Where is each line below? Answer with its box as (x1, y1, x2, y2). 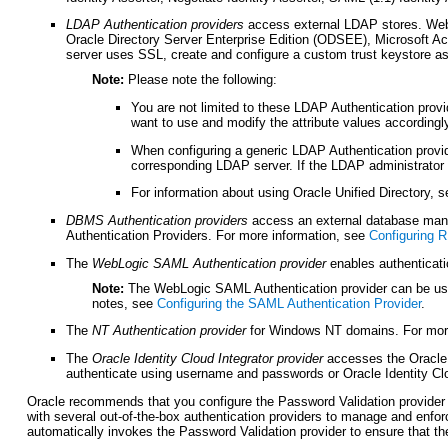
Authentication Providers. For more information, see (66, 228, 370, 244)
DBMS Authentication (66, 213, 192, 229)
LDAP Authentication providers (66, 17, 245, 33)
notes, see (91, 295, 157, 311)
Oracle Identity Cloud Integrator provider (92, 351, 324, 367)
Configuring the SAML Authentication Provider (156, 295, 421, 311)
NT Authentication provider (92, 323, 247, 339)
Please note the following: (127, 72, 277, 88)
